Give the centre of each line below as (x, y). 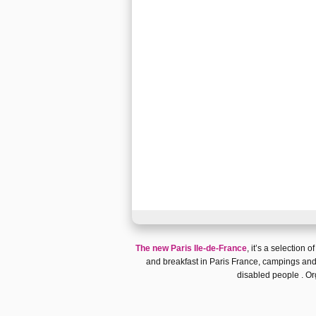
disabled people (268, 275)
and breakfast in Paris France (202, 261)
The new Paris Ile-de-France (191, 248)
